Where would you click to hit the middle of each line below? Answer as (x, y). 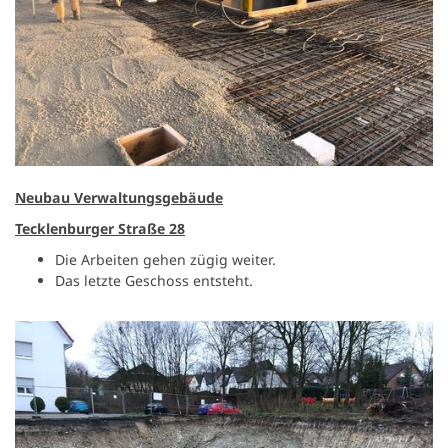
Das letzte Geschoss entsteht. (154, 281)
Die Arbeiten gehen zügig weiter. (165, 260)
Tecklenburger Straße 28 (100, 229)
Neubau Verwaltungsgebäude (119, 198)
